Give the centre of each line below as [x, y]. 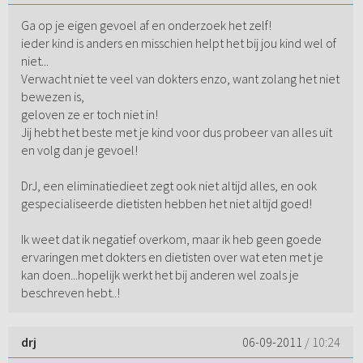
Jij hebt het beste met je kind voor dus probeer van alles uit [176, 132]
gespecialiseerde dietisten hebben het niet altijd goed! [166, 204]
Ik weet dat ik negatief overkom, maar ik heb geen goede [171, 239]
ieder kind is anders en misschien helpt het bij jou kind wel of [178, 43]
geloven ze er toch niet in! [89, 115]
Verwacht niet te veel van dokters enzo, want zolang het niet [180, 79]
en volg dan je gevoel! [79, 150]
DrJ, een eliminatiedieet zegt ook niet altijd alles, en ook [169, 186]
